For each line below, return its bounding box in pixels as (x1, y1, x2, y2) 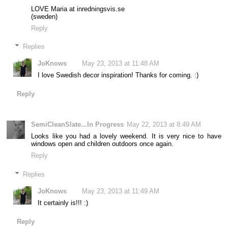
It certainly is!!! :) (38, 198, 89, 207)
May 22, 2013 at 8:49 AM (127, 121, 202, 129)
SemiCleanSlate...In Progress (31, 121, 124, 129)
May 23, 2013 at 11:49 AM (82, 187, 160, 195)
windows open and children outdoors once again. (31, 140, 174, 148)
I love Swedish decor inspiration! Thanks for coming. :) (38, 71, 199, 79)
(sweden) (31, 12, 58, 20)
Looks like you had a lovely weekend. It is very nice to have (31, 132, 221, 140)
